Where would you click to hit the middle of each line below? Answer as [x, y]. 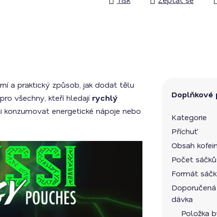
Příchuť [185, 131]
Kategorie [189, 117]
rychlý [105, 98]
